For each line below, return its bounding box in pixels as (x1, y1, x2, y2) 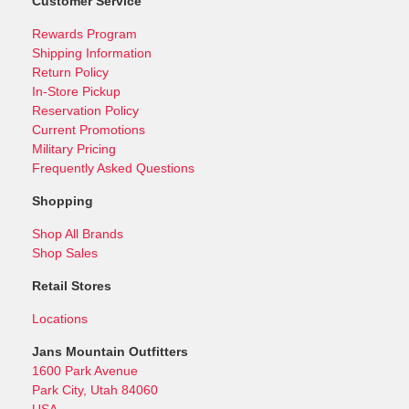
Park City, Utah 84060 (32, 382, 158, 397)
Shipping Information (32, 45, 152, 60)
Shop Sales (32, 245, 98, 260)
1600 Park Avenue (32, 362, 138, 378)
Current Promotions (32, 121, 145, 137)
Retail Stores (32, 278, 111, 293)
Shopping (32, 193, 93, 208)
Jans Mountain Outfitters (32, 343, 188, 359)
